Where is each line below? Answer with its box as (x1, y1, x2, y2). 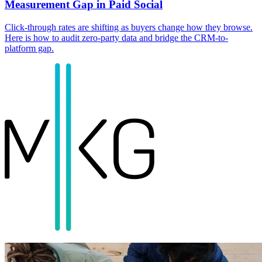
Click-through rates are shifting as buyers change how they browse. (5, 22, 253, 32)
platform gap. (5, 43, 54, 53)
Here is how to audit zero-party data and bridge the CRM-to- (5, 32, 228, 43)
